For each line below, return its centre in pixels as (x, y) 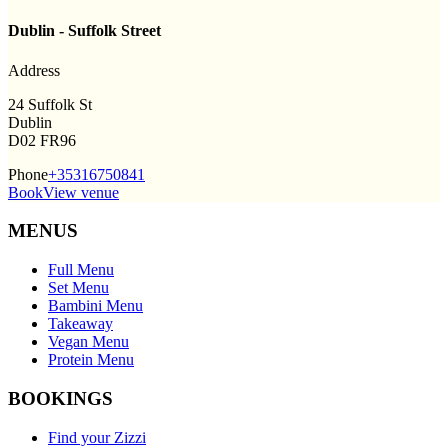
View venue (81, 192)
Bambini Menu (95, 306)
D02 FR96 (42, 140)
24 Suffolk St (50, 104)
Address (34, 70)
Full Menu (81, 270)
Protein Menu (91, 360)
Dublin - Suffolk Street (84, 31)
